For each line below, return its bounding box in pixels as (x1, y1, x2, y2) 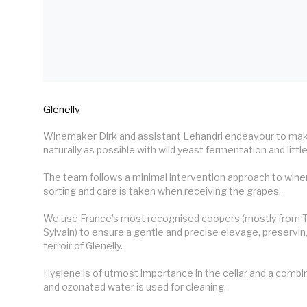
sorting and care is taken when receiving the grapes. (43, 184, 281, 197)
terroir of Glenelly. (43, 239, 123, 251)
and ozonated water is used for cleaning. (43, 280, 226, 293)
